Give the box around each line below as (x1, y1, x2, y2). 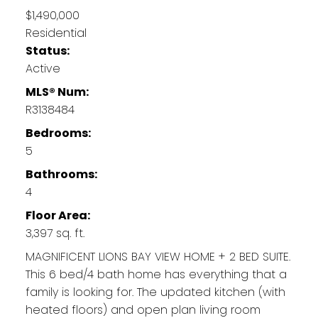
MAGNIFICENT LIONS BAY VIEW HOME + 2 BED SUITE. (25, 248, 290, 265)
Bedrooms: (25, 124, 91, 141)
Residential (25, 24, 87, 41)
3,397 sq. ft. (25, 224, 84, 241)
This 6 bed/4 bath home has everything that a (25, 265, 287, 283)
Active (25, 60, 60, 77)
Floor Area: (25, 207, 90, 224)
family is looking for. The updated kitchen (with (25, 283, 285, 300)
